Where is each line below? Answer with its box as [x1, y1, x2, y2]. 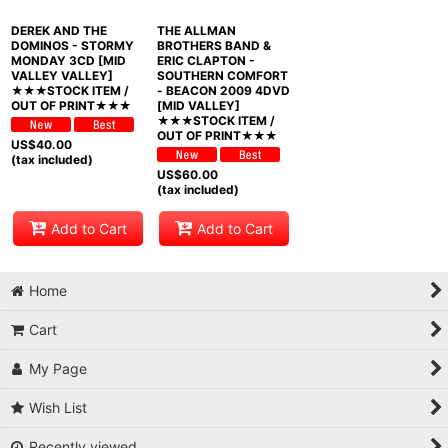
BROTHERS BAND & [156, 37, 271, 53]
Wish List [29, 399, 88, 416]
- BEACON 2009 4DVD [156, 82, 290, 98]
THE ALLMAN [156, 22, 236, 38]
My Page [29, 360, 88, 377]
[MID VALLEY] [156, 97, 240, 113]
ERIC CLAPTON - [156, 52, 255, 68]
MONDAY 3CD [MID [11, 52, 126, 68]
